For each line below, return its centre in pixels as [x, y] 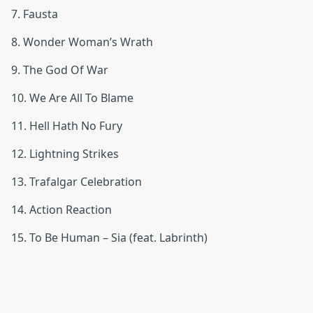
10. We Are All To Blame [74, 98]
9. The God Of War [60, 70]
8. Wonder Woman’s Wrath [82, 42]
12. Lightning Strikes [65, 154]
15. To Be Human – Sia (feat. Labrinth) [109, 238]
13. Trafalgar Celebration [77, 182]
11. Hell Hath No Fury [67, 126]
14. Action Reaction [61, 210]
